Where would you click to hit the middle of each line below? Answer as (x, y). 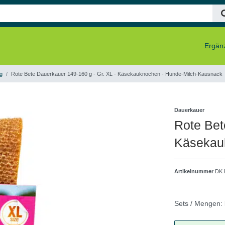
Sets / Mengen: (199, 203)
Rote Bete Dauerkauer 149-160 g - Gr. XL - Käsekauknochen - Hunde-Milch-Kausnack (117, 74)
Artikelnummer (195, 171)
